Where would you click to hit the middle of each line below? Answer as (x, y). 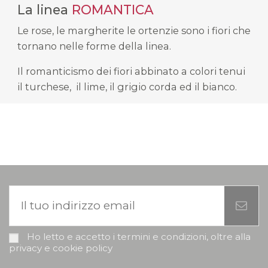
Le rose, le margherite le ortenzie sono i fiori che (134, 31)
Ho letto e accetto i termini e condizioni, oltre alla (138, 237)
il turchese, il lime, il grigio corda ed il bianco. (127, 86)
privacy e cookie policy (61, 248)
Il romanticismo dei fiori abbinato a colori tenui (131, 71)
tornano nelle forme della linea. (94, 46)
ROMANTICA (112, 9)
